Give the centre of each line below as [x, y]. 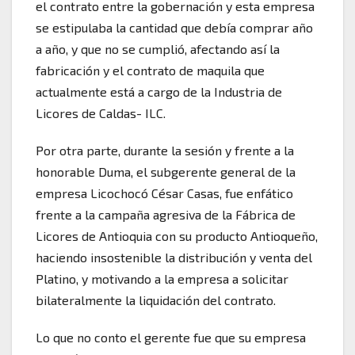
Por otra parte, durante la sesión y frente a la [165, 150]
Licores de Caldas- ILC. [101, 113]
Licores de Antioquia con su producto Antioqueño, [177, 235]
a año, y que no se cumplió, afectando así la [158, 48]
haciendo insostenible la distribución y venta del [174, 257]
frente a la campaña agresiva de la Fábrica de [166, 214]
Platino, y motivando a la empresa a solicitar [162, 278]
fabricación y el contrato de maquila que [150, 70]
